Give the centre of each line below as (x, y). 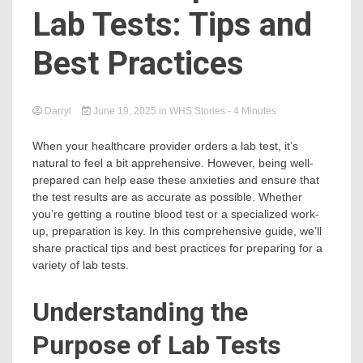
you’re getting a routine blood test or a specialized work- (176, 214)
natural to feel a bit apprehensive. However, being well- (173, 163)
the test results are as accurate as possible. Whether (167, 197)
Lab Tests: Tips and (172, 25)
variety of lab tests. (81, 265)
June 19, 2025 (125, 111)
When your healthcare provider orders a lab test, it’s (165, 146)
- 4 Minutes (252, 111)
